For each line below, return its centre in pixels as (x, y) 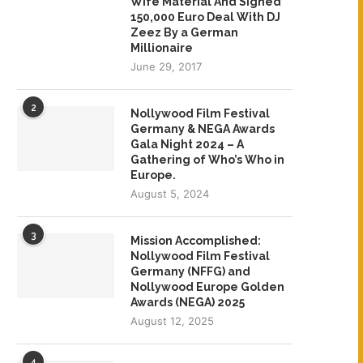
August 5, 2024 (170, 193)
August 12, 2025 (172, 320)
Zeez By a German (184, 32)
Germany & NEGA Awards (203, 128)
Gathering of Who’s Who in (207, 159)
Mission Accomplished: (196, 240)
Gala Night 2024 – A (187, 144)
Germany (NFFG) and (190, 271)
